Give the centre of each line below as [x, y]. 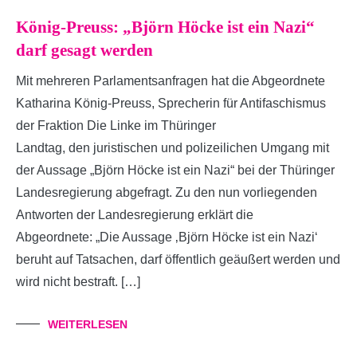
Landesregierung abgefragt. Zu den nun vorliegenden [167, 192]
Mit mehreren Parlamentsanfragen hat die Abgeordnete [171, 80]
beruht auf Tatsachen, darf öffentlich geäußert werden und [178, 259]
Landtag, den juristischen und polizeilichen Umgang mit [173, 147]
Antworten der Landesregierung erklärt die [135, 214]
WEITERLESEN [88, 324]
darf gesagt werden [84, 50]
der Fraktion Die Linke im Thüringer [116, 125]
